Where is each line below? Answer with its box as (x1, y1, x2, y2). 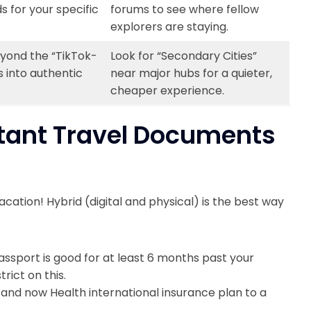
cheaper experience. (110, 83, 224, 99)
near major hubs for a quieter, (110, 65, 272, 81)
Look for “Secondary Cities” (110, 48, 257, 64)
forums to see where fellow (110, 1, 259, 17)
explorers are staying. (110, 19, 228, 35)
